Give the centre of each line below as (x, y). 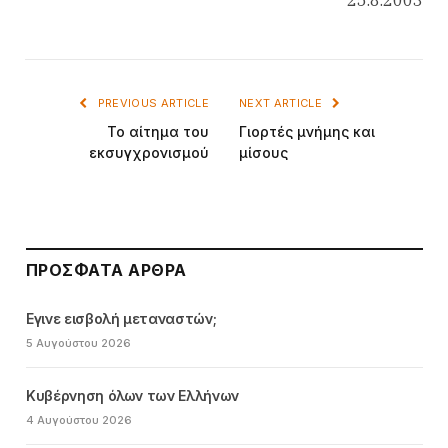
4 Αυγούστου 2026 (79, 419)
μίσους (263, 152)
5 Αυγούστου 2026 (78, 342)
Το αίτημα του (158, 131)
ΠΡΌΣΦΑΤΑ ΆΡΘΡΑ (106, 269)
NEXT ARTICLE (282, 102)
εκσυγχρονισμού (149, 152)
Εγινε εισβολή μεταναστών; (121, 318)
